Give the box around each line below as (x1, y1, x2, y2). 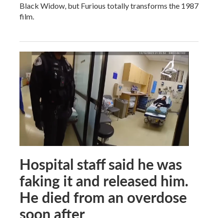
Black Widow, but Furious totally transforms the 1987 (19, 1, 199, 11)
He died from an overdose (19, 187, 187, 207)
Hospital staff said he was (19, 154, 182, 174)
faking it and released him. (19, 170, 188, 191)
